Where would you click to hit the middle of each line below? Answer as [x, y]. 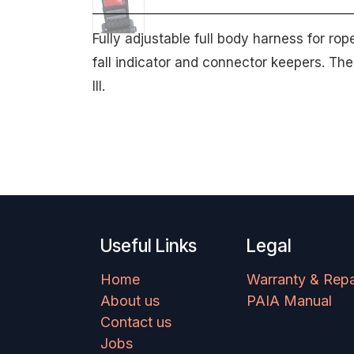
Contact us [136, 322]
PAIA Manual [289, 301]
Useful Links [149, 246]
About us [130, 301]
